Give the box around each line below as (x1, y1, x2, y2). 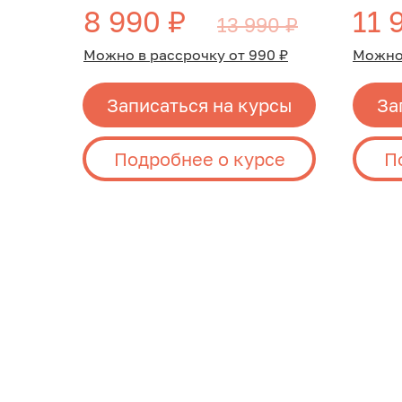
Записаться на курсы (107, 93, 292, 116)
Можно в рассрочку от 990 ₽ (83, 46, 288, 64)
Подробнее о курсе (113, 147, 285, 170)
